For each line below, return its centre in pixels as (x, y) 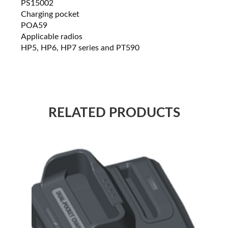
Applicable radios (52, 37)
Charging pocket (50, 15)
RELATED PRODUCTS (114, 113)
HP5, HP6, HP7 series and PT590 (80, 48)
